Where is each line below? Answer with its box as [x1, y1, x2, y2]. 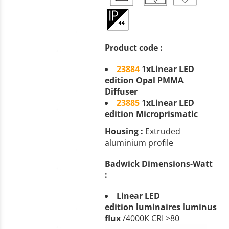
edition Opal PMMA [104, 74, 184, 86]
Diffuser [104, 85, 140, 97]
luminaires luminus [135, 201, 217, 213]
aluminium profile [104, 136, 173, 148]
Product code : [104, 42, 163, 54]
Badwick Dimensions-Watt [104, 157, 213, 169]
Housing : [104, 125, 143, 137]
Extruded [145, 125, 182, 137]
